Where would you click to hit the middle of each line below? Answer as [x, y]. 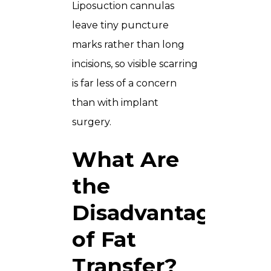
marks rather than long [128, 44]
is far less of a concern [124, 83]
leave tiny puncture [120, 25]
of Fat [104, 239]
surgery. [92, 122]
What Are [126, 159]
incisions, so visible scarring [135, 64]
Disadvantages [154, 212]
